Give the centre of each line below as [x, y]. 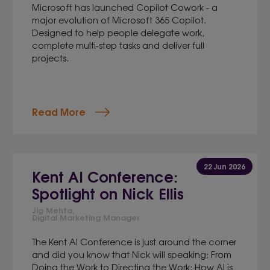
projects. [51, 58]
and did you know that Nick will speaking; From [132, 254]
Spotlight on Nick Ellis [108, 193]
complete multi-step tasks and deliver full [118, 45]
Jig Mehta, [54, 210]
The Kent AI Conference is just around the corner [134, 241]
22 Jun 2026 [224, 166]
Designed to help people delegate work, [118, 32]
